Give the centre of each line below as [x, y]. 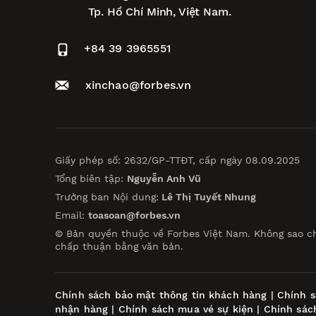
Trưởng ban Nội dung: [107, 197]
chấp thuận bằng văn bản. [119, 247]
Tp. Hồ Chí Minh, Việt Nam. [159, 12]
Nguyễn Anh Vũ [164, 179]
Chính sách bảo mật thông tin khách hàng [161, 294]
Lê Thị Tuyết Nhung [207, 197]
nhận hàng [82, 309]
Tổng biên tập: [91, 179]
